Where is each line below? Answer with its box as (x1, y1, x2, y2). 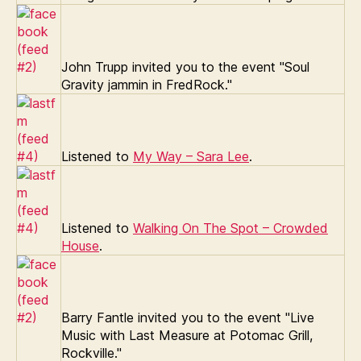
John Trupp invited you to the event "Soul (61, 58, 309, 75)
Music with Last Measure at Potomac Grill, (61, 326, 313, 343)
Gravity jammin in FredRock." (61, 76, 232, 93)
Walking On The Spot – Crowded (133, 219, 328, 236)
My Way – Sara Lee (133, 147, 249, 164)
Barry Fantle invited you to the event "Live (61, 309, 314, 326)
